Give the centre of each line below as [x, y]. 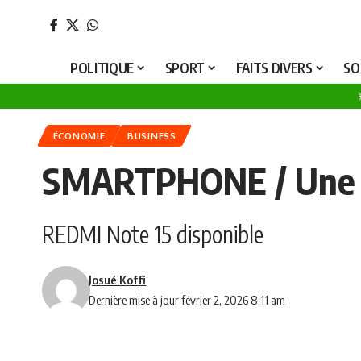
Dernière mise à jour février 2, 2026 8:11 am [187, 300]
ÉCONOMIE [79, 136]
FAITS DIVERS [274, 67]
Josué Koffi [118, 280]
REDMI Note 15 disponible [153, 234]
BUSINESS [152, 136]
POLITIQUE [102, 67]
